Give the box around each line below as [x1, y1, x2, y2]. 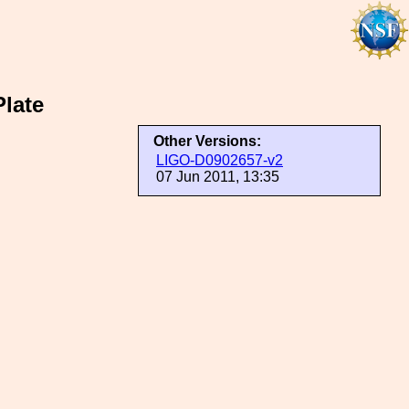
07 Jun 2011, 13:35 [156, 169, 279, 184]
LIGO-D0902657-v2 [156, 152, 283, 168]
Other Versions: [153, 133, 261, 149]
